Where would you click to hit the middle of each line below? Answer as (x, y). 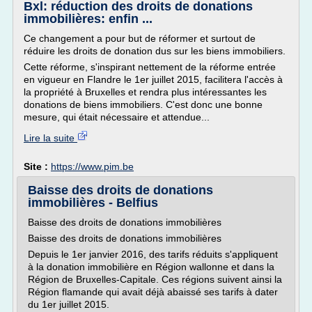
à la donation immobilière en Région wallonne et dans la (151, 267)
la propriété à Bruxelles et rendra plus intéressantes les (145, 92)
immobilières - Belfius (93, 203)
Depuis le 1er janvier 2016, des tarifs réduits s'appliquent (153, 254)
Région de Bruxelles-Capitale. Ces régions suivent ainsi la (155, 279)
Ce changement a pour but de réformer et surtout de (140, 38)
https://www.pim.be (92, 166)
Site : (37, 166)
